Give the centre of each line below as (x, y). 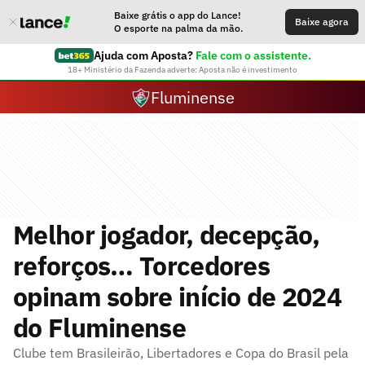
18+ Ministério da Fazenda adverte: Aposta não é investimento (182, 70)
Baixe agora (322, 22)
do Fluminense (99, 328)
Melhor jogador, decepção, (167, 235)
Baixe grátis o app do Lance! (178, 15)
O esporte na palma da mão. (178, 28)
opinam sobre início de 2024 (178, 297)
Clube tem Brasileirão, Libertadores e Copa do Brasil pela (181, 353)
